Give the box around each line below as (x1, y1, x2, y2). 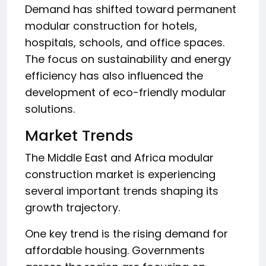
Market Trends (25, 125, 133, 146)
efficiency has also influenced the (25, 68, 203, 83)
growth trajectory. (25, 199, 120, 215)
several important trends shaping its (25, 183, 218, 198)
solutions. (25, 101, 75, 116)
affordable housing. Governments (25, 242, 205, 258)
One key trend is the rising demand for (25, 226, 228, 241)
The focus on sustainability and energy (25, 51, 231, 66)
